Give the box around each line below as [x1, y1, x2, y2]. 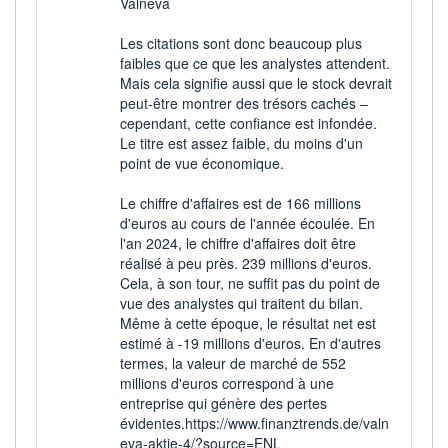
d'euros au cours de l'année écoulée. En [120, 212, 375, 233]
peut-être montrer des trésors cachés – [120, 92, 368, 113]
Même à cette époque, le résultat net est [120, 312, 376, 333]
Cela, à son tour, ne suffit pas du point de [120, 272, 380, 293]
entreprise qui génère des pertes [120, 392, 327, 413]
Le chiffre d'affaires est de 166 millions [120, 192, 361, 213]
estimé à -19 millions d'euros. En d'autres [120, 332, 381, 353]
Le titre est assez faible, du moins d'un [120, 132, 363, 153]
